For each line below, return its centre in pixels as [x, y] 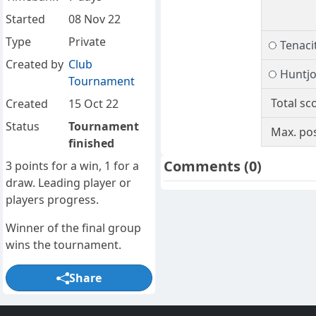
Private [87, 42]
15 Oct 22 [93, 104]
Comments [204, 166]
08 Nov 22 [94, 19]
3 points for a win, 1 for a [72, 166]
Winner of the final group [73, 228]
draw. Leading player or [68, 183]
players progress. [52, 200]
